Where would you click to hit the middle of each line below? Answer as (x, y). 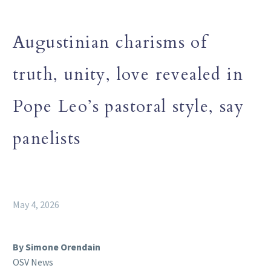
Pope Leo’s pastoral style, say (128, 106)
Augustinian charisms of (110, 42)
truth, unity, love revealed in (128, 74)
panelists (47, 138)
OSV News (33, 262)
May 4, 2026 (36, 204)
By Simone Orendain (57, 247)
